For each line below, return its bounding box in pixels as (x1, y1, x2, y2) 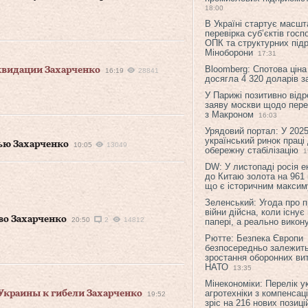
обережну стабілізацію (205, 145, 298, 155)
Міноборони (205, 47, 253, 58)
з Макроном (205, 109, 254, 120)
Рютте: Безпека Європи (205, 233, 303, 243)
